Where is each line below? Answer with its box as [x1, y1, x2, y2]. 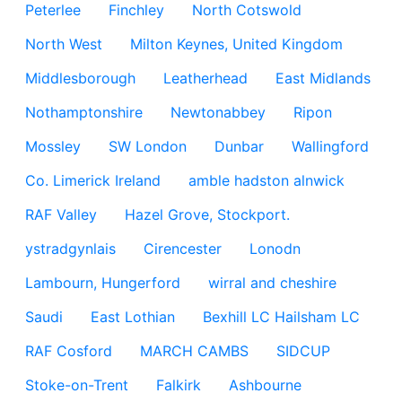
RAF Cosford [25, 342, 112, 360]
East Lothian [91, 308, 175, 326]
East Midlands [275, 69, 371, 87]
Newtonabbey [170, 103, 266, 121]
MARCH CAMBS [140, 342, 249, 360]
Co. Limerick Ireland [25, 171, 161, 189]
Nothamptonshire [25, 103, 143, 121]
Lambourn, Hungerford [25, 274, 180, 292]
